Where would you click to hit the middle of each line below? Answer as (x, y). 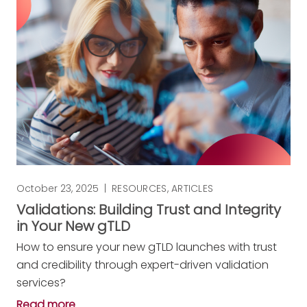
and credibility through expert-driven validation (143, 265)
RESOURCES (139, 188)
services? (41, 282)
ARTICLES (193, 188)
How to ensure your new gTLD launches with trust (147, 247)
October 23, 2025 (58, 188)
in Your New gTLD (73, 226)
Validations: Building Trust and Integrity (149, 209)
